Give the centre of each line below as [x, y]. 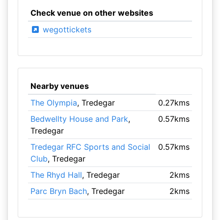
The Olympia [54, 103]
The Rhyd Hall [56, 175]
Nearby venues [59, 86]
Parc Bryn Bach [58, 191]
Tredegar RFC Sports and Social [90, 147]
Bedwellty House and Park [79, 119]
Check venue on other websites [92, 13]
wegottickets [66, 29]
